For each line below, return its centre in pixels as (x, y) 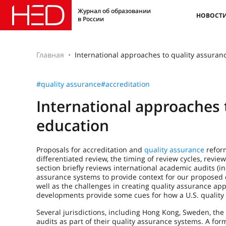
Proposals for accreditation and (90, 150)
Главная (50, 55)
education (73, 125)
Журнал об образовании (114, 11)
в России (91, 19)
